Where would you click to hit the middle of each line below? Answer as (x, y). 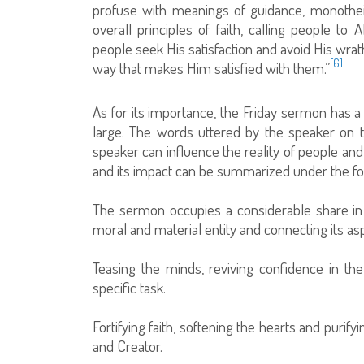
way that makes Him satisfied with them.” (211, 67)
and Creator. (128, 345)
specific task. (129, 287)
